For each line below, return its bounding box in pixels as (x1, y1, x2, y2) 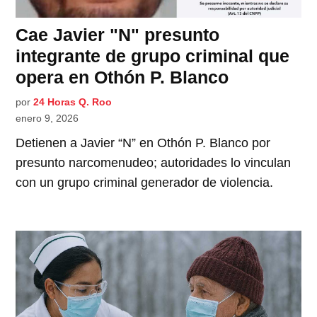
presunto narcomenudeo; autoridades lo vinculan (16, 155, 292, 170)
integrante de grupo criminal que (16, 45, 290, 66)
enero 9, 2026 (16, 112, 79, 124)
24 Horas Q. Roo (33, 96, 113, 108)
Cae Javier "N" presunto (16, 24, 220, 45)
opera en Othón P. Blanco (16, 67, 229, 87)
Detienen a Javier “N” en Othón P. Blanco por (16, 135, 271, 150)
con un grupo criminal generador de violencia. (16, 175, 274, 190)
